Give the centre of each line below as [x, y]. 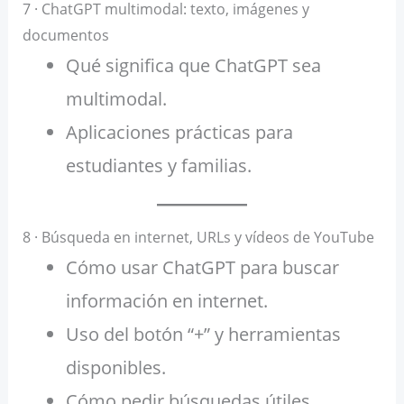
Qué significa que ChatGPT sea [193, 66]
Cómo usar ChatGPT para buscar [202, 268]
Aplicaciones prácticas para [179, 133]
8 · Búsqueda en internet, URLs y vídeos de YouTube [198, 238]
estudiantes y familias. [158, 166]
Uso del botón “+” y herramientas [203, 335]
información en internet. [166, 301]
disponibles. [115, 368]
